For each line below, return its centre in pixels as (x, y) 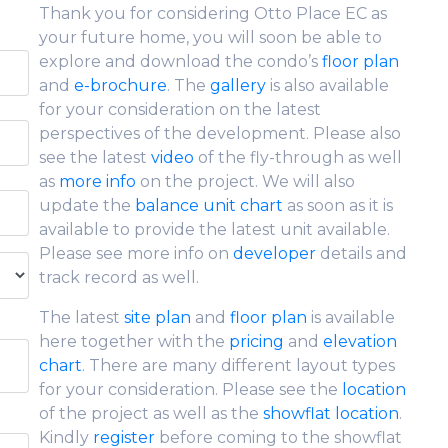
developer (274, 253)
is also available (327, 85)
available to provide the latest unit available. (214, 229)
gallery (238, 85)
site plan (157, 317)
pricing (256, 341)
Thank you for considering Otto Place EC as (213, 13)
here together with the (134, 341)
